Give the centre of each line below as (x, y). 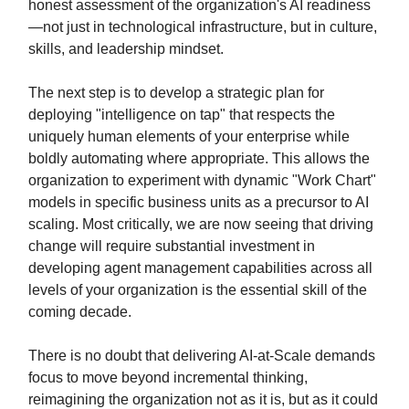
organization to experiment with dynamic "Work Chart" (202, 180)
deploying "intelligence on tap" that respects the (182, 115)
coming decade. (80, 312)
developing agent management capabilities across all (200, 268)
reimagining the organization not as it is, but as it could (203, 399)
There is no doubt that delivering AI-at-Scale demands (202, 356)
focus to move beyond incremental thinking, (168, 378)
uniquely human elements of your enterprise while (189, 136)
